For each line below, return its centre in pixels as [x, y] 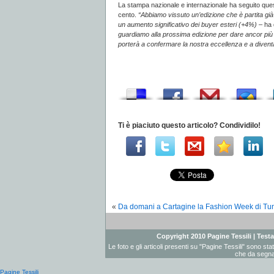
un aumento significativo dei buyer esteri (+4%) [188, 24]
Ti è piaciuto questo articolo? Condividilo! [189, 125]
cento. [128, 15]
